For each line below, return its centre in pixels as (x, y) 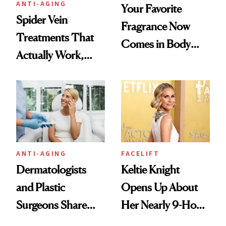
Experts (34, 91)
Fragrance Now (156, 26)
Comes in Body (156, 44)
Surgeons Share (51, 205)
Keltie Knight (150, 170)
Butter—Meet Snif (162, 61)
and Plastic (41, 187)
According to (46, 73)
